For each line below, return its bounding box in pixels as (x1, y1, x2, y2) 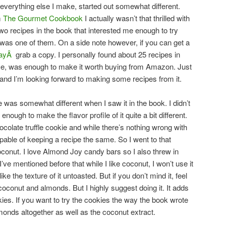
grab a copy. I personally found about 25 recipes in (14, 48, 180, 60)
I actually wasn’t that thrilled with (83, 12, 190, 23)
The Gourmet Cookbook (3, 12, 83, 23)
